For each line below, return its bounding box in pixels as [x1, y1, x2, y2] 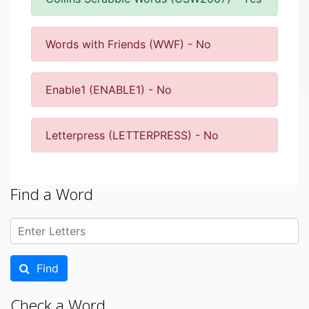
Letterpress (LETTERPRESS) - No [46, 128, 219, 142]
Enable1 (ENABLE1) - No [46, 83, 172, 97]
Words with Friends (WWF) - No [46, 37, 211, 51]
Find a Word [10, 183, 93, 205]
